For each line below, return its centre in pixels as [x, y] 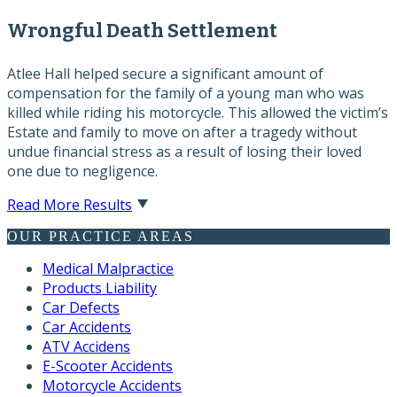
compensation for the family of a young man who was [186, 93]
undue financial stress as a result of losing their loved [184, 151]
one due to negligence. [82, 171]
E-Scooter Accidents [108, 366]
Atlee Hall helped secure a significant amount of [165, 73]
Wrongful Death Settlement [142, 30]
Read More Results [70, 204]
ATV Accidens [86, 346]
